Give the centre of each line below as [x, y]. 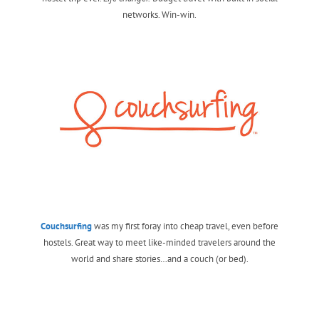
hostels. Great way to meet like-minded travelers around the [159, 243]
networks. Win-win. [159, 14]
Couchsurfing [66, 226]
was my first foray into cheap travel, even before [185, 226]
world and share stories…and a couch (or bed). [159, 259]
